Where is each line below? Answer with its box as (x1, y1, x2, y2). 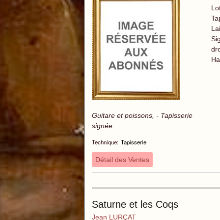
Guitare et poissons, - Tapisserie (92, 111, 192, 120)
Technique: (92, 138, 118, 146)
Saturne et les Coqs (92, 199, 178, 210)
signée (92, 122, 112, 130)
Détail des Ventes (95, 156, 149, 164)
